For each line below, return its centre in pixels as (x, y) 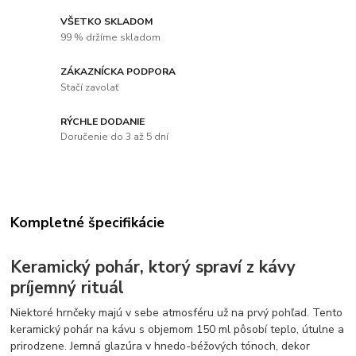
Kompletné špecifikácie (88, 222)
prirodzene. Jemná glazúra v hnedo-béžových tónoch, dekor (161, 346)
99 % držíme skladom (111, 37)
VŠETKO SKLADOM (107, 22)
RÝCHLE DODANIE (103, 121)
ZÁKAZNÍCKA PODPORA (118, 71)
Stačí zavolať (90, 87)
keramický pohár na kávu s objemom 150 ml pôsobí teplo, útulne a (178, 330)
